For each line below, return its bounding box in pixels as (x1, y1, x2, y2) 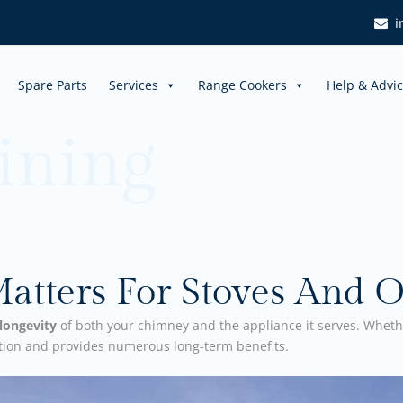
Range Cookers (198, 76, 287, 94)
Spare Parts (18, 76, 87, 94)
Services (109, 76, 158, 94)
